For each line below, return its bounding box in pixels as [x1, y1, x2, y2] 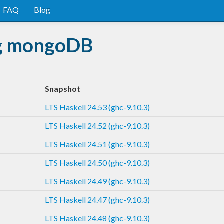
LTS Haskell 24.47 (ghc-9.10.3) [45, 194, 150, 204]
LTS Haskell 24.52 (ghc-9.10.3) [45, 120, 150, 130]
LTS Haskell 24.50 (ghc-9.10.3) [45, 157, 150, 167]
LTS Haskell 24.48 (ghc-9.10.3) [45, 213, 150, 223]
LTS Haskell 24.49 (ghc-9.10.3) [45, 176, 150, 186]
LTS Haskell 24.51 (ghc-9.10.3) [45, 139, 150, 149]
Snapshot [45, 83, 80, 93]
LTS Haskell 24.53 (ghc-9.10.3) [45, 102, 150, 112]
